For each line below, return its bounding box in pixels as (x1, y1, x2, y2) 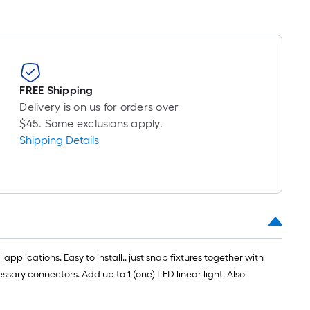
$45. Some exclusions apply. (19, 117, 163, 130)
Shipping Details (19, 134, 100, 147)
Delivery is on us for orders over (19, 100, 179, 113)
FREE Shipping (19, 84, 93, 97)
